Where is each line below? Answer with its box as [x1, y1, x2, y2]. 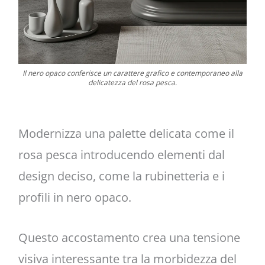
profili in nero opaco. [18, 189, 131, 206]
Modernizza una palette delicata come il [18, 125, 234, 142]
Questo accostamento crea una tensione [18, 230, 240, 246]
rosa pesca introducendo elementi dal [18, 147, 225, 163]
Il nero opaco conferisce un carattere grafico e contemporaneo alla [22, 68, 243, 79]
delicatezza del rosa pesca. [88, 77, 177, 88]
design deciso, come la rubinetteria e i [18, 168, 225, 185]
